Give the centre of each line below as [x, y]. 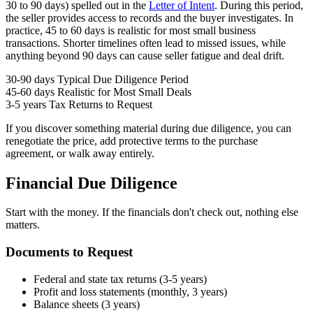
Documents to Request [69, 252]
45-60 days [30, 92]
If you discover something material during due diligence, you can [148, 128]
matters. [23, 225]
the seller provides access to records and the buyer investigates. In [150, 17]
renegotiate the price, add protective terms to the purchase [132, 140]
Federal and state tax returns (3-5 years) [120, 279]
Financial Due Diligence [92, 183]
